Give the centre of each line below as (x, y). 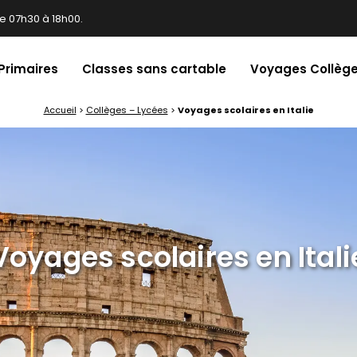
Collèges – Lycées (127, 110)
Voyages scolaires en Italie (245, 110)
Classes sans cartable (154, 69)
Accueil (60, 110)
